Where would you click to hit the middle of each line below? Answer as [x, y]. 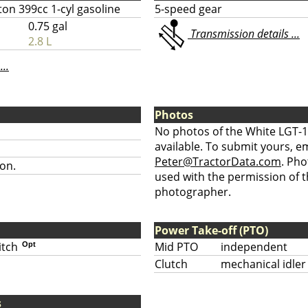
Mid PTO [176, 247]
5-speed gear [188, 9]
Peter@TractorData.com [218, 162]
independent [254, 247]
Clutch [171, 264]
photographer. [193, 192]
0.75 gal [48, 26]
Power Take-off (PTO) [211, 230]
